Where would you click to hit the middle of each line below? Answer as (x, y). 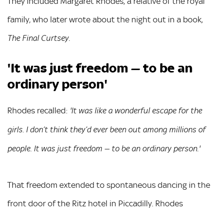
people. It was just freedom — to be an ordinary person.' (104, 149)
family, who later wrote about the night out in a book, (105, 19)
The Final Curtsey (38, 38)
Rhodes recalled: (38, 110)
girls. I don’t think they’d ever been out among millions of (106, 130)
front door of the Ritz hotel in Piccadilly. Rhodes (95, 203)
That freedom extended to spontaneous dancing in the (109, 185)
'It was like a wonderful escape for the (136, 111)
